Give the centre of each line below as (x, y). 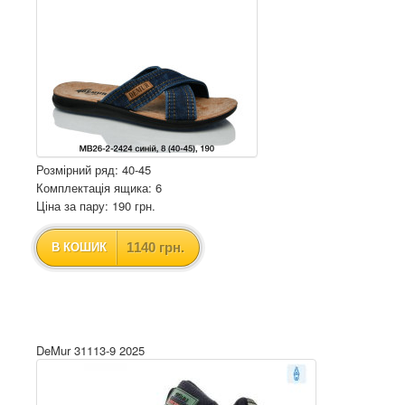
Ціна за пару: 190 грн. (96, 206)
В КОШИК (79, 247)
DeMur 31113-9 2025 (90, 350)
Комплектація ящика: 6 (99, 188)
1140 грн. (155, 247)
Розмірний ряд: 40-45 (94, 170)
